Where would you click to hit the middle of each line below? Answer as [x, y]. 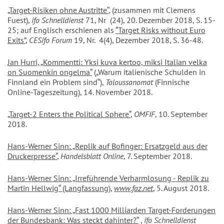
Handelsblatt [81, 156]
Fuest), [19, 20]
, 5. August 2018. [181, 188]
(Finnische [171, 82]
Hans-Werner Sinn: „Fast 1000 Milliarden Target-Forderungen [111, 210]
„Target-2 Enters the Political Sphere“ [69, 114]
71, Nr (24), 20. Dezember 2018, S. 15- [149, 20]
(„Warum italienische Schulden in [149, 72]
